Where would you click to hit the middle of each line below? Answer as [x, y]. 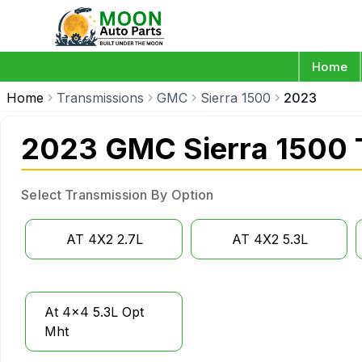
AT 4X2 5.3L [270, 239]
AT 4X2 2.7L [105, 239]
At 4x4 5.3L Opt [94, 312]
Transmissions [100, 98]
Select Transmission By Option [118, 195]
